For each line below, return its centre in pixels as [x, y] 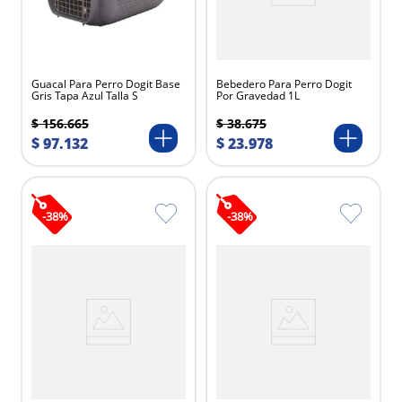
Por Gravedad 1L [258, 96]
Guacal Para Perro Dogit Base [105, 84]
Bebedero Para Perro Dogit [284, 84]
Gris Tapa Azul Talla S [84, 96]
